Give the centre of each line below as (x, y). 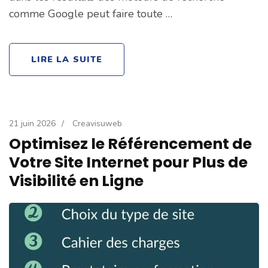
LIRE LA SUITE (67, 59)
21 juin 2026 (32, 123)
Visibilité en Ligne (76, 181)
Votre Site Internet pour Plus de (128, 162)
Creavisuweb (97, 123)
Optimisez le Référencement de (130, 144)
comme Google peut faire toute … (91, 13)
